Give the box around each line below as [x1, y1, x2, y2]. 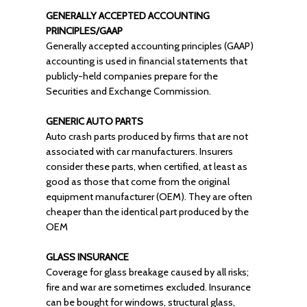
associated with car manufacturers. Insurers [45, 145, 233, 158]
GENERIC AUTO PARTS [45, 115, 143, 127]
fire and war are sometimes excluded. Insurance [45, 281, 251, 293]
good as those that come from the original [45, 175, 230, 188]
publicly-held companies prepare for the [45, 70, 218, 82]
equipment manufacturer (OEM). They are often [45, 191, 252, 203]
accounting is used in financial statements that [45, 55, 247, 67]
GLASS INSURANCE [45, 251, 129, 263]
